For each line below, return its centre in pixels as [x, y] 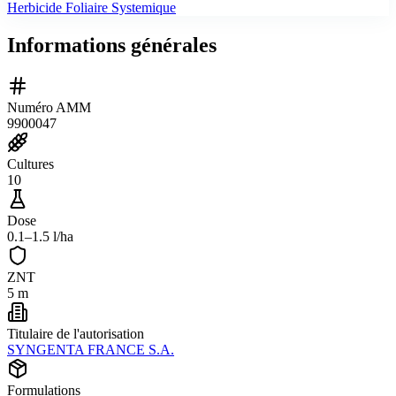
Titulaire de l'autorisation [76, 333]
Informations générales [112, 45]
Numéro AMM [49, 107]
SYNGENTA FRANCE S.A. [91, 349]
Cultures [30, 164]
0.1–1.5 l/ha [40, 236]
